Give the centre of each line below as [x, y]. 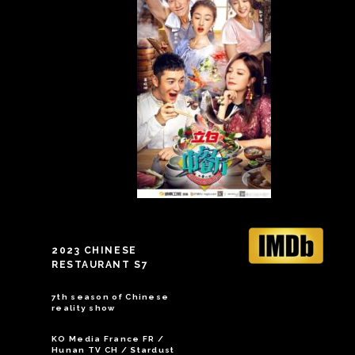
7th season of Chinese [111, 297]
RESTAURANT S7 [100, 265]
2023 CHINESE [94, 250]
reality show [84, 308]
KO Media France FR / [108, 339]
